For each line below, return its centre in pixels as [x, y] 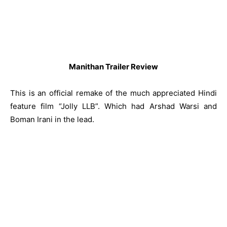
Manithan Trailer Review [113, 67]
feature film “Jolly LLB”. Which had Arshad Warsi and [113, 106]
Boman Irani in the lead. [52, 119]
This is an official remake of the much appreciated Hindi [113, 93]
